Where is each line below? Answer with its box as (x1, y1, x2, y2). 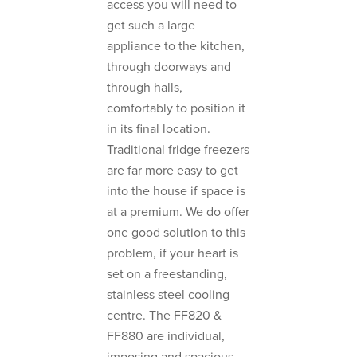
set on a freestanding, (107, 265, 227, 282)
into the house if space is (107, 182, 245, 199)
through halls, (107, 79, 182, 96)
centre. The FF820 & (107, 307, 222, 324)
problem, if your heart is (107, 245, 238, 261)
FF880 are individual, (107, 328, 225, 344)
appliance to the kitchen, (107, 37, 245, 54)
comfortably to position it (107, 100, 245, 116)
